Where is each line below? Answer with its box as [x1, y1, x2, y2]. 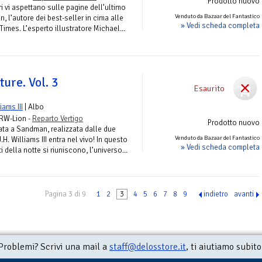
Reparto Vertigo [32, 113, 83, 123]
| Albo [23, 101, 44, 112]
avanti [234, 189, 254, 199]
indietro [204, 189, 228, 199]
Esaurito [194, 82, 225, 94]
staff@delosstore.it [109, 241, 186, 253]
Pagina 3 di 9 [45, 189, 86, 199]
